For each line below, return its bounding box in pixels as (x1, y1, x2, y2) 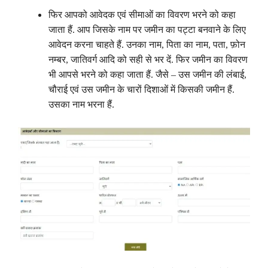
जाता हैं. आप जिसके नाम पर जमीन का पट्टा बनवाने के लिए (48, 24, 246, 35)
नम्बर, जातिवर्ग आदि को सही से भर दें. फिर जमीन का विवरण (48, 54, 248, 65)
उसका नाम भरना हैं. (48, 99, 114, 109)
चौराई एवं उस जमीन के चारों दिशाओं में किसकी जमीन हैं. (48, 84, 234, 95)
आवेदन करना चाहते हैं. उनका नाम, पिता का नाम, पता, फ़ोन (48, 39, 245, 50)
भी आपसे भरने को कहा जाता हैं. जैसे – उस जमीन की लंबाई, (48, 69, 246, 80)
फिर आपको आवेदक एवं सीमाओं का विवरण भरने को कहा (48, 9, 236, 20)
